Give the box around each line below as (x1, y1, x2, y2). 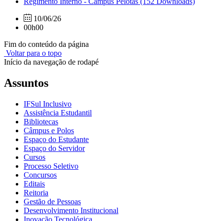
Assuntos (4, 76, 48, 89)
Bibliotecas (24, 117, 58, 126)
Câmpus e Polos (24, 126, 74, 135)
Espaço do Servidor (24, 144, 85, 152)
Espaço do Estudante (24, 135, 89, 144)
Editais (24, 179, 45, 188)
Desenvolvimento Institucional (24, 206, 118, 215)
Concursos (24, 170, 57, 179)
